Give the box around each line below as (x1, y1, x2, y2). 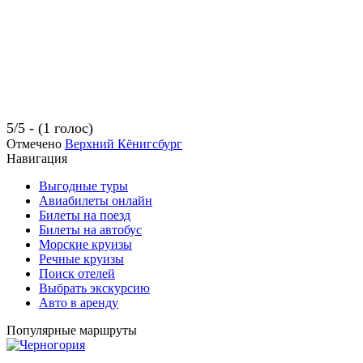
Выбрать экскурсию (39, 281, 150, 296)
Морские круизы (39, 237, 132, 252)
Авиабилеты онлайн (39, 194, 152, 208)
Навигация (6, 152, 67, 166)
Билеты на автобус (39, 223, 142, 237)
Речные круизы (39, 252, 124, 267)
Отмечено (6, 137, 65, 152)
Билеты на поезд (39, 208, 130, 223)
